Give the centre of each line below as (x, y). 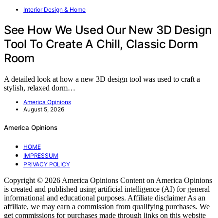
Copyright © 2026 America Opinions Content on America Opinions (108, 180)
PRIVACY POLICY (47, 164)
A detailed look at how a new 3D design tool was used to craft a (102, 79)
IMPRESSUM (41, 155)
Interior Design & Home (54, 9)
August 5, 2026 (44, 109)
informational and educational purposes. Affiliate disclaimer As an (105, 198)
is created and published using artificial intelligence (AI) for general (107, 189)
